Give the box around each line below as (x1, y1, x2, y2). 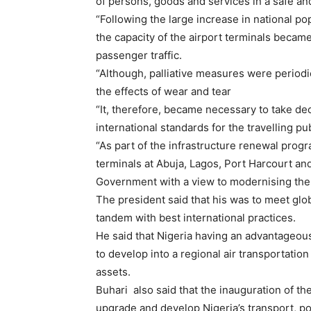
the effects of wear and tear (96, 85, 231, 99)
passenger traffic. (96, 49, 182, 62)
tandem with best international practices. (96, 211, 296, 225)
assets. (96, 265, 131, 279)
